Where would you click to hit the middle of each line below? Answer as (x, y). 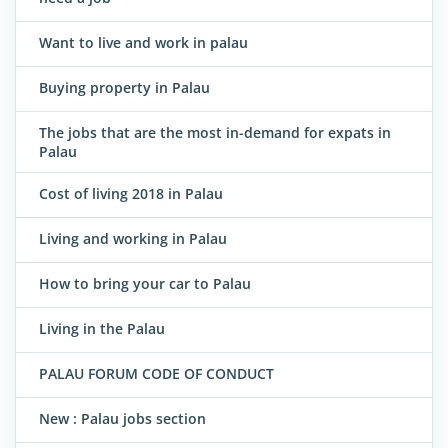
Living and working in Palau (133, 239)
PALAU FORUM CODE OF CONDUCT (156, 374)
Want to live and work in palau (143, 43)
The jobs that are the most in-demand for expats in (215, 133)
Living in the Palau (102, 329)
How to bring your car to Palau (145, 284)
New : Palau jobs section (122, 419)
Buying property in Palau (124, 88)
